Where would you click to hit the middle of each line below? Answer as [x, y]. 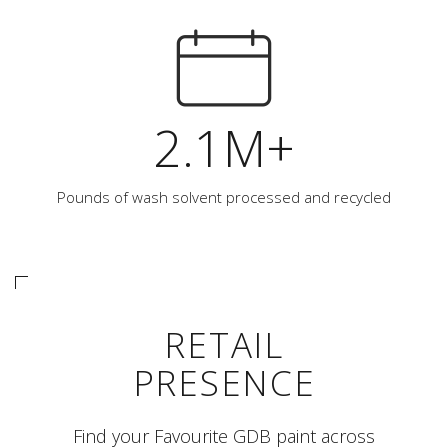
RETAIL [224, 344]
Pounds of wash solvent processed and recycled [224, 196]
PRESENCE [224, 382]
